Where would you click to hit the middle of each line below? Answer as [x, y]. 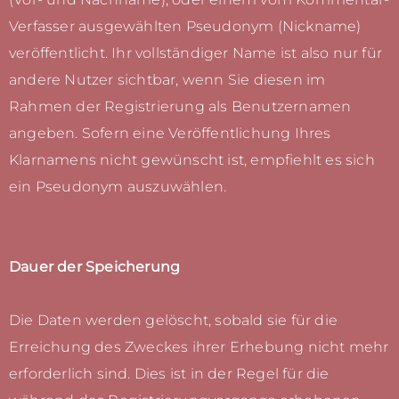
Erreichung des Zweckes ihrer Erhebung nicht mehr [199, 347]
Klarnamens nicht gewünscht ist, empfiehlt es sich [192, 160]
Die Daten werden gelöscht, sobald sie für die [174, 321]
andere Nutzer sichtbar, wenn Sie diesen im [167, 80]
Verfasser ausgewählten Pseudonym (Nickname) [185, 27]
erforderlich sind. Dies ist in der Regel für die [169, 374]
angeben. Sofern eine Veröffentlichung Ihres [170, 134]
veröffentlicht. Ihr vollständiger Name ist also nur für [196, 53]
